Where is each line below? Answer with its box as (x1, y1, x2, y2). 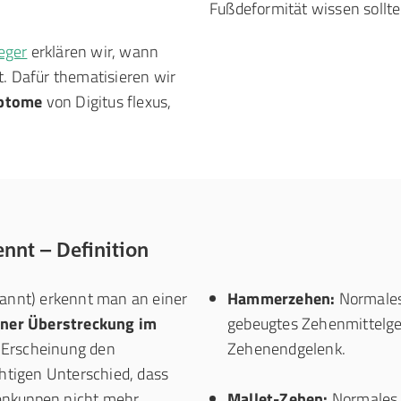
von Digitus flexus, (42, 90, 172, 114)
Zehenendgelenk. (227, 337, 346, 361)
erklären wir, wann (27, 39, 159, 64)
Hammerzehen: (227, 286, 336, 311)
